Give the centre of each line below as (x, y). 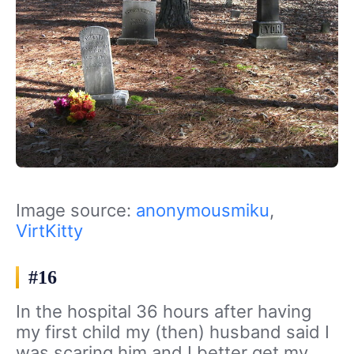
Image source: (76, 210)
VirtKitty (49, 230)
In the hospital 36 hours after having (164, 311)
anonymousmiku (203, 210)
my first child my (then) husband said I (173, 331)
